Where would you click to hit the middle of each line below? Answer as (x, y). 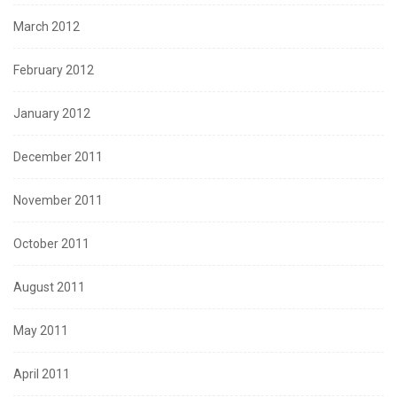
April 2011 (42, 374)
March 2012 (47, 27)
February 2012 (54, 70)
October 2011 (51, 244)
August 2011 (49, 288)
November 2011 (58, 201)
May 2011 (41, 331)
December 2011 (58, 157)
